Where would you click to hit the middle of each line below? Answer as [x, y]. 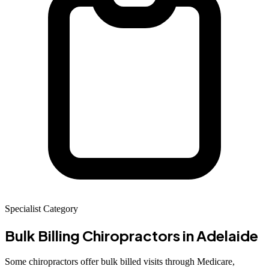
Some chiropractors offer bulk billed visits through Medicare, [120, 261]
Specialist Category [41, 209]
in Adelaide [219, 235]
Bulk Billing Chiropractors [92, 235]
